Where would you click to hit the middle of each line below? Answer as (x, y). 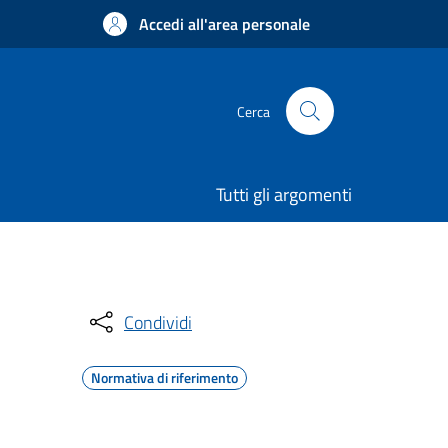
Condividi (158, 322)
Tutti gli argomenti (284, 194)
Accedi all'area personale (224, 24)
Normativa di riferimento (164, 377)
